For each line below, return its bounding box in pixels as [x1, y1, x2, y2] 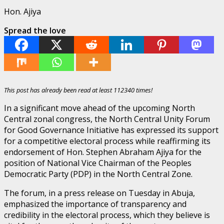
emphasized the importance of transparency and [4, 198, 186, 209]
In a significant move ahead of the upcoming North [4, 102, 195, 113]
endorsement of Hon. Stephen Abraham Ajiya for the [4, 146, 201, 157]
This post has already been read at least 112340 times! [4, 85, 152, 94]
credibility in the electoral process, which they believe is [4, 209, 210, 220]
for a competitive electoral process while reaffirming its [4, 135, 210, 146]
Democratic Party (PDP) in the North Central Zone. [4, 168, 192, 179]
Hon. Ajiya [4, 5, 41, 17]
